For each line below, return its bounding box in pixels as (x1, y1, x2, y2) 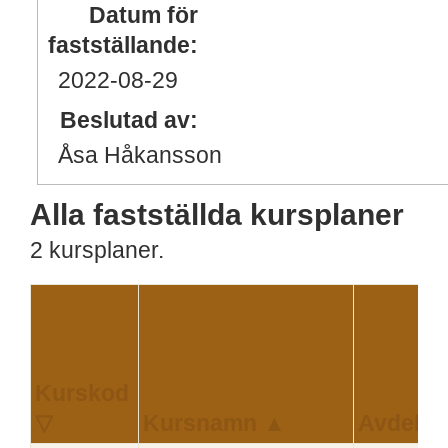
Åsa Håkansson (58, 142, 222, 168)
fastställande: (48, 32, 198, 58)
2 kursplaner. (30, 238, 164, 264)
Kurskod (35, 381, 129, 407)
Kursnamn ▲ (143, 411, 286, 437)
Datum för (89, 2, 198, 28)
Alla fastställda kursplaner (30, 197, 404, 231)
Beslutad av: (60, 107, 198, 133)
